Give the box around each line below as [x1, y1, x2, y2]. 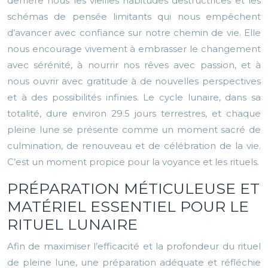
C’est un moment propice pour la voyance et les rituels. [7, 156, 259, 168]
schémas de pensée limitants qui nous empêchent [7, 11, 261, 23]
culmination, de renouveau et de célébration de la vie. [7, 140, 261, 152]
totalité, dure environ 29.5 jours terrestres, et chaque [7, 108, 261, 120]
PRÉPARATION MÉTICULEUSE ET [7, 179, 260, 198]
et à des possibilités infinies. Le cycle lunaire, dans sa [7, 92, 261, 103]
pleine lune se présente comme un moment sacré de [7, 124, 261, 136]
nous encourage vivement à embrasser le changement [7, 43, 261, 55]
